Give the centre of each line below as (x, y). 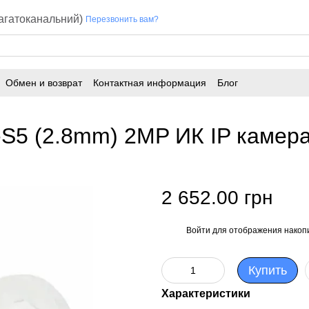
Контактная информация (150, 82)
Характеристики (206, 293)
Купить (268, 270)
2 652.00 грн (217, 198)
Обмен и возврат (44, 82)
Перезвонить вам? (122, 19)
